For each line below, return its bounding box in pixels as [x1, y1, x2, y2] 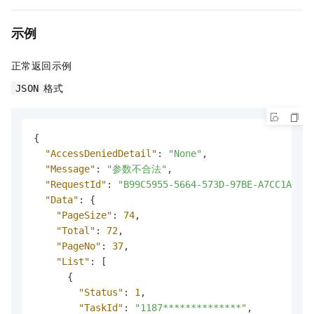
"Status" [78, 286, 123, 298]
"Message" [45, 163, 95, 175]
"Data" [45, 193, 78, 205]
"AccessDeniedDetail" [45, 147, 157, 159]
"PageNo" [56, 240, 101, 252]
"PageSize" [56, 209, 112, 221]
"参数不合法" [107, 163, 167, 175]
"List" [56, 255, 90, 267]
